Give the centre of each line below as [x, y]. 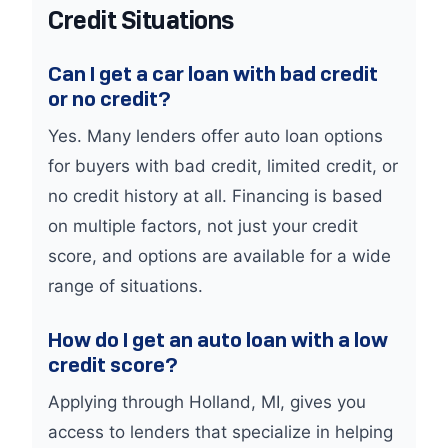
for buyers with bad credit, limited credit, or [223, 166]
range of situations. [125, 286]
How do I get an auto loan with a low [218, 339]
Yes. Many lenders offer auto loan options [215, 136]
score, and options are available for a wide [219, 256]
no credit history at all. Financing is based [215, 196]
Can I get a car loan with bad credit [213, 73]
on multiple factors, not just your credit [203, 226]
